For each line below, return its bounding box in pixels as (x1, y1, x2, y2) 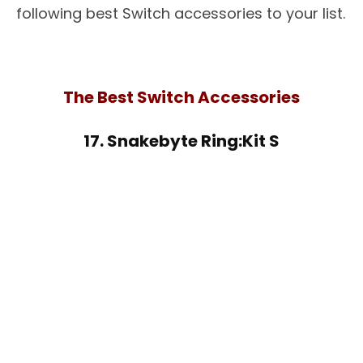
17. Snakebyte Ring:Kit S (83, 130, 280, 152)
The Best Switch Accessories (63, 86, 300, 109)
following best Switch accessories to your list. (16, 3, 345, 23)
